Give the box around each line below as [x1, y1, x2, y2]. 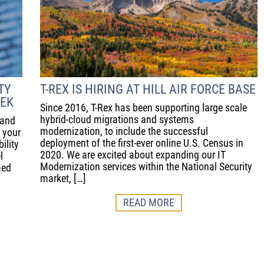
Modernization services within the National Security [40, 160, 252, 173]
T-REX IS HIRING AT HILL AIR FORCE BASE [40, 82, 256, 97]
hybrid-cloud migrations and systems [40, 113, 194, 126]
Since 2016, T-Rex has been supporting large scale [40, 101, 247, 114]
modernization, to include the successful [40, 125, 208, 138]
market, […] [40, 172, 86, 185]
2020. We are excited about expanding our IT [40, 148, 226, 161]
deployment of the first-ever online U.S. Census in [40, 137, 243, 150]
